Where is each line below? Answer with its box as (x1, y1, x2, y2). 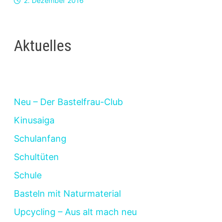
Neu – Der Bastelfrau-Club (13, 97, 123, 108)
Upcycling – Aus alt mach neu (13, 207, 137, 218)
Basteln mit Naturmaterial (13, 188, 121, 199)
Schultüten (13, 152, 59, 163)
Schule (13, 170, 42, 181)
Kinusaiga (13, 115, 55, 126)
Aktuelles (13, 36, 72, 55)
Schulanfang (13, 133, 66, 144)
